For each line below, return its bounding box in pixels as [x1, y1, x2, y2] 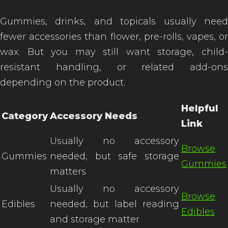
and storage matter [50, 214, 139, 225]
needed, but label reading [50, 198, 179, 210]
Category [2, 110, 48, 122]
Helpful [181, 103, 218, 114]
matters [50, 166, 86, 177]
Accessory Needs [50, 110, 137, 122]
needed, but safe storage [50, 151, 179, 162]
